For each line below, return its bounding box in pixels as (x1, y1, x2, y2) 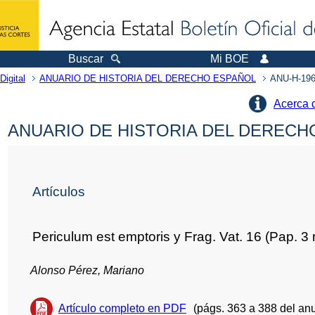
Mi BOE (210, 53, 249, 65)
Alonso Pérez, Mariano (30, 264, 145, 276)
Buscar (68, 53, 103, 65)
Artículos (32, 184, 86, 199)
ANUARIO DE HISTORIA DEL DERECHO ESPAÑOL (39, 73, 256, 84)
